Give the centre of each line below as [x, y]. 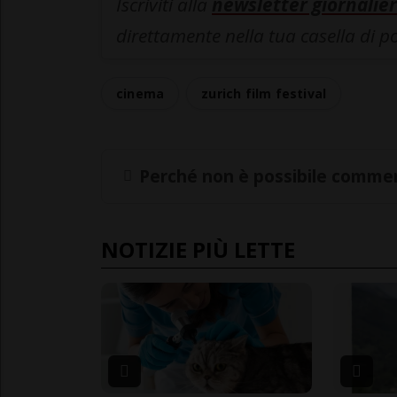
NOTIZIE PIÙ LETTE [198, 249]
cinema [140, 94]
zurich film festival [264, 94]
